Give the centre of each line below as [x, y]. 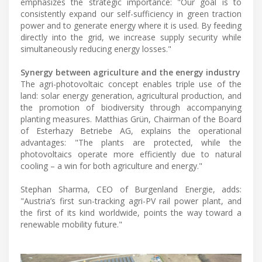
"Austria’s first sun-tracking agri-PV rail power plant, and [131, 201]
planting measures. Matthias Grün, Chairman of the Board [131, 119]
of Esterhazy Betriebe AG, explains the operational [131, 130]
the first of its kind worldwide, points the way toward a [131, 212]
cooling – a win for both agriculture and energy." [111, 166]
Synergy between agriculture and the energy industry [130, 72]
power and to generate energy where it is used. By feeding [131, 25]
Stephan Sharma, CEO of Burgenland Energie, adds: [131, 189]
